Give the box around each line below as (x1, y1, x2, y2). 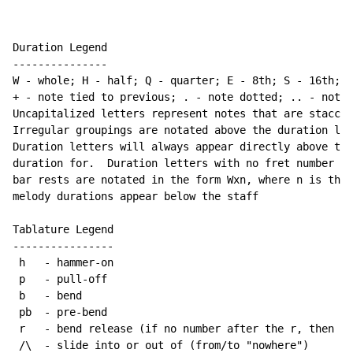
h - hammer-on (13, 256, 113, 269)
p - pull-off (13, 273, 107, 286)
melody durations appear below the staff (13, 190, 258, 203)
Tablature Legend (13, 223, 113, 236)
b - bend (13, 289, 82, 303)
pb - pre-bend (13, 306, 107, 319)
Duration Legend (13, 41, 107, 54)
